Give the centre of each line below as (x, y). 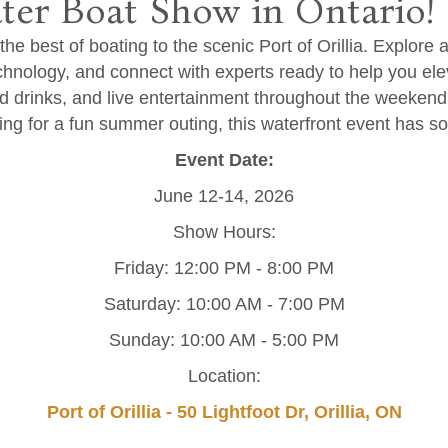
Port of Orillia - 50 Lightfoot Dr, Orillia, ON (224, 412)
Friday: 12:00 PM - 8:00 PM (224, 268)
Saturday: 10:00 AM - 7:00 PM (224, 304)
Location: (224, 376)
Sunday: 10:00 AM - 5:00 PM (224, 340)
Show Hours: (224, 232)
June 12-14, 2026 (224, 196)
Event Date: (224, 160)
